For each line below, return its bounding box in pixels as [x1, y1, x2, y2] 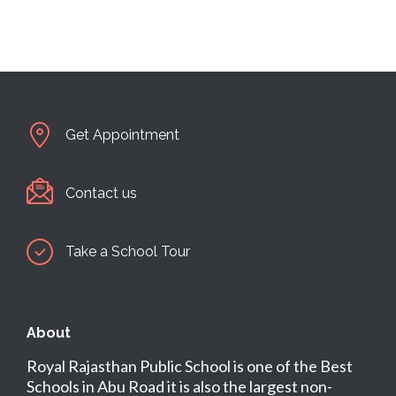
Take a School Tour [65, 243, 190, 261]
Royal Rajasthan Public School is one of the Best [27, 356, 353, 377]
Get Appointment [65, 126, 179, 144]
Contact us [65, 185, 137, 202]
